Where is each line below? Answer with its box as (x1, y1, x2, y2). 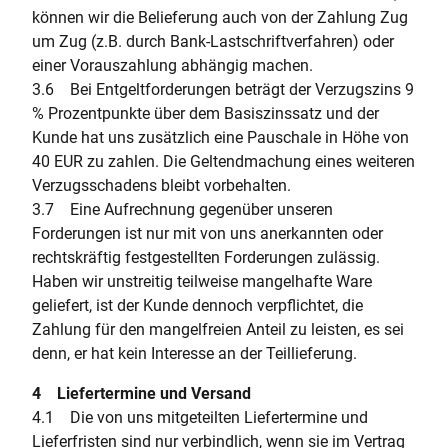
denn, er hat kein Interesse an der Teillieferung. (32, 344, 357, 363)
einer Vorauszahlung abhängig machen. (32, 56, 317, 75)
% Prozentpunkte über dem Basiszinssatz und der (32, 104, 379, 123)
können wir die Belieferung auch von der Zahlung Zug (32, 8, 408, 27)
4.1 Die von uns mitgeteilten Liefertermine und (32, 408, 368, 427)
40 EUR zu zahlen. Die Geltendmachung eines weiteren (32, 152, 415, 171)
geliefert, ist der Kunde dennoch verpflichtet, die (32, 296, 363, 315)
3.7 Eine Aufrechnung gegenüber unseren (32, 200, 333, 219)
